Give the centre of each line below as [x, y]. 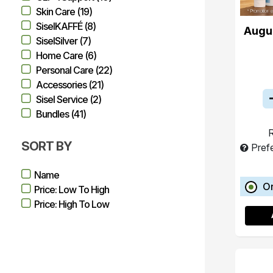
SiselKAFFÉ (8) [66, 26]
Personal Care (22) [74, 70]
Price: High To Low [72, 204]
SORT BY [47, 146]
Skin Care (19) [64, 12]
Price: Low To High [72, 190]
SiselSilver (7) [63, 41]
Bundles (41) [61, 114]
